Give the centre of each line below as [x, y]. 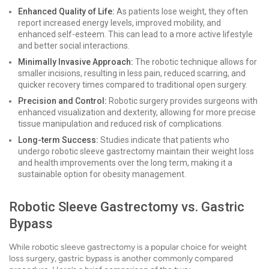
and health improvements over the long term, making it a [125, 163]
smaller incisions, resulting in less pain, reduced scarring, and [132, 73]
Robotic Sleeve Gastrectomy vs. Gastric [127, 207]
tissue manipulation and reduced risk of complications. [121, 124]
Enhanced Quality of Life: [66, 11]
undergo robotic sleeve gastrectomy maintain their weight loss [136, 151]
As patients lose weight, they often [181, 11]
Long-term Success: [58, 140]
